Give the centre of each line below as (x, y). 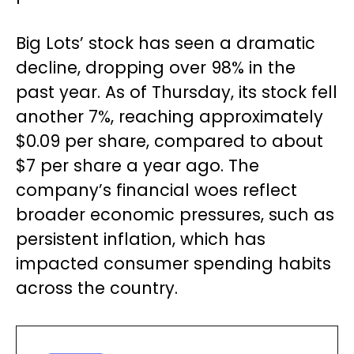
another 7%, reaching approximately (169, 117)
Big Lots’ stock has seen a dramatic (166, 43)
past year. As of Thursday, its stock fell (177, 92)
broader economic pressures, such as (175, 215)
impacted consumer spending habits (173, 264)
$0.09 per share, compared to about (169, 141)
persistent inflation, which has (141, 239)
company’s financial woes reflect (156, 190)
